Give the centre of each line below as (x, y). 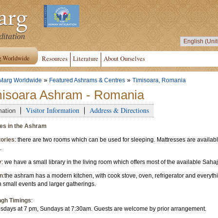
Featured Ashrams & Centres (87, 80)
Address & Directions (119, 110)
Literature (86, 58)
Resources (55, 58)
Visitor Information (53, 110)
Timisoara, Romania (159, 80)
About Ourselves (124, 58)
